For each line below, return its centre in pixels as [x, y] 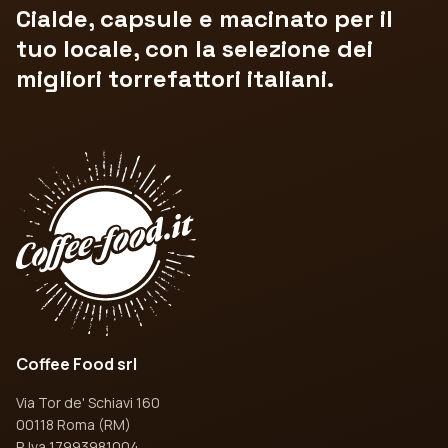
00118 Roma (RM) [73, 425]
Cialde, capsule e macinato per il [204, 19]
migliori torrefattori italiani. [175, 79]
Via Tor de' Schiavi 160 [88, 403]
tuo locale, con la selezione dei [194, 49]
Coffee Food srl [76, 364]
